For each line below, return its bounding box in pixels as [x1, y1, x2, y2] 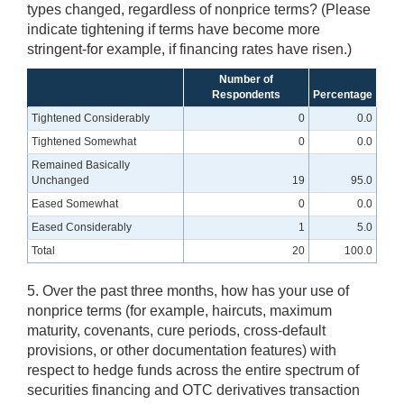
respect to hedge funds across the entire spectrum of [27, 363, 359, 379]
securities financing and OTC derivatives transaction [27, 382, 360, 399]
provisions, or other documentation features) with [27, 343, 336, 359]
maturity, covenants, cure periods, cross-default [27, 323, 326, 339]
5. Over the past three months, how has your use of [27, 283, 349, 299]
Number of [219, 73, 273, 87]
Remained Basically [32, 159, 131, 172]
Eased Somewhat [32, 197, 119, 211]
